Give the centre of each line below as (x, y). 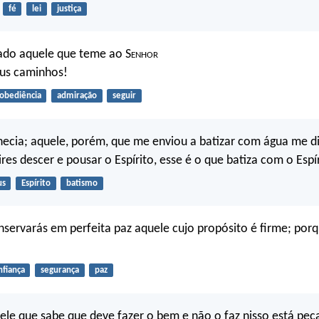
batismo (82, 183)
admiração (77, 96)
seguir (124, 96)
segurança (59, 271)
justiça (69, 9)
